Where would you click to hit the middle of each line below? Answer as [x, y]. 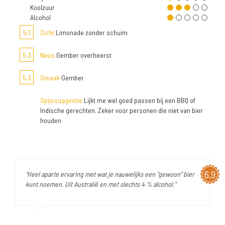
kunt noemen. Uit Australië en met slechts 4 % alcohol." [101, 184]
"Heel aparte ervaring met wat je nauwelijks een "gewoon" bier [110, 174]
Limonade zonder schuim [91, 33]
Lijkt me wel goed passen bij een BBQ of [139, 100]
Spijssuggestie [61, 100]
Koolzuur [42, 8]
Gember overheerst [83, 55]
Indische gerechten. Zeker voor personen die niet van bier [122, 110]
